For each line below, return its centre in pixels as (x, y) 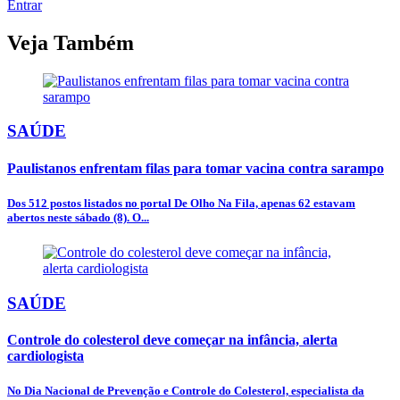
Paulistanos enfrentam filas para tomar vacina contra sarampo (196, 168)
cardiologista (46, 355)
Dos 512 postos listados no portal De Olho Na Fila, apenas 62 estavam (181, 203)
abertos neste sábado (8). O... (78, 217)
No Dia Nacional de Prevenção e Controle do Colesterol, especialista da (186, 391)
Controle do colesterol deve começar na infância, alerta (172, 339)
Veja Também (71, 42)
